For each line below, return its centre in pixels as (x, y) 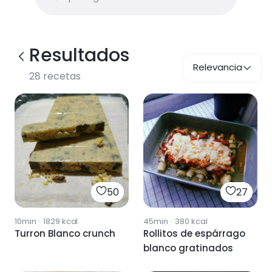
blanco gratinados (188, 248)
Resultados (79, 55)
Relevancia (218, 67)
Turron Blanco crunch (65, 233)
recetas (61, 76)
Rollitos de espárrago (194, 233)
